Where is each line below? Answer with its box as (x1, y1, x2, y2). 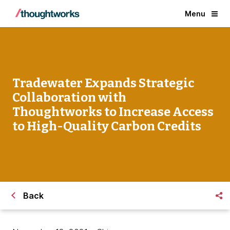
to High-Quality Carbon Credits (12, 119, 201, 133)
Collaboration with (12, 90, 126, 105)
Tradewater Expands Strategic (12, 76, 194, 90)
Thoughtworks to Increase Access (12, 105, 214, 119)
